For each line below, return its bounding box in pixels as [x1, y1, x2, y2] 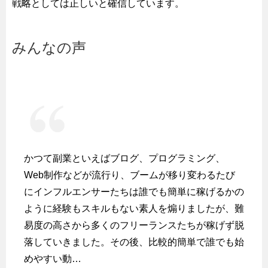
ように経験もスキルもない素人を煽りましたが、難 [24, 203, 244, 214]
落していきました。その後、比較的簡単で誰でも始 [24, 236, 244, 247]
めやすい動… [24, 253, 81, 264]
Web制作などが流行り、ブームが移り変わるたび [24, 169, 235, 180]
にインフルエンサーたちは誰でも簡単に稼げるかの [24, 186, 244, 197]
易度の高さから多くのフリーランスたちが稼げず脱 [24, 220, 244, 230]
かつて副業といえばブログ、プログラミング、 [24, 153, 225, 163]
